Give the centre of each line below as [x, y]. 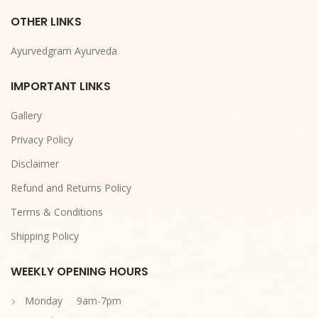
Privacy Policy [42, 139]
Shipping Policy [45, 236]
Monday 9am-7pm [73, 300]
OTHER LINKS [46, 21]
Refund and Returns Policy [71, 187]
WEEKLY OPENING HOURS [79, 271]
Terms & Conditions [57, 212]
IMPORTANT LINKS [61, 86]
